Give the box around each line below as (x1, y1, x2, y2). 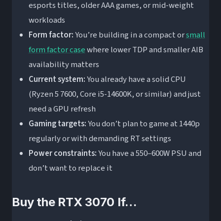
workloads (28, 14, 65, 27)
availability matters (28, 59, 99, 71)
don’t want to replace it (28, 162, 112, 175)
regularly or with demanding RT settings (28, 133, 171, 145)
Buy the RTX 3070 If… (12, 195, 137, 210)
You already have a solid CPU (85, 74, 186, 86)
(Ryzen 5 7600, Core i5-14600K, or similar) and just (28, 88, 201, 101)
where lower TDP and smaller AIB (85, 44, 203, 56)
